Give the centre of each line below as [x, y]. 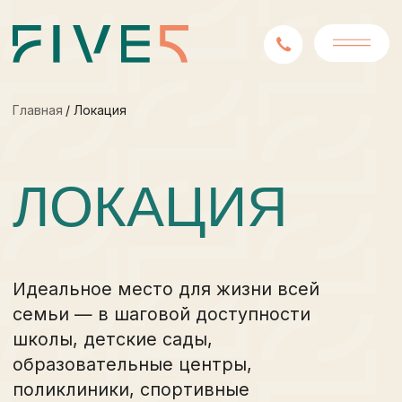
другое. [34, 314]
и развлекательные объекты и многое [132, 296]
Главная [27, 79]
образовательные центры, [95, 260]
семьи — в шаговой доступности [116, 224]
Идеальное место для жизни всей [119, 206]
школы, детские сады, [81, 242]
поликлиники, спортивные [94, 278]
